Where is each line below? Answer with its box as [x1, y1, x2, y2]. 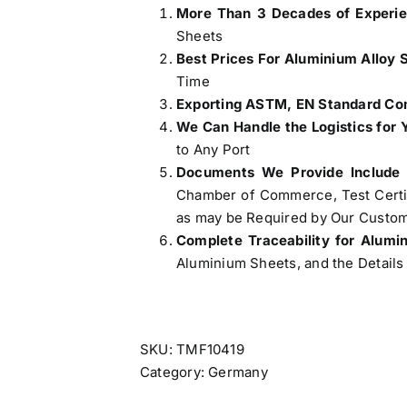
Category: [140, 363, 209, 381]
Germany [208, 363, 268, 381]
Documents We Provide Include [176, 164, 401, 181]
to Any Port [176, 141, 251, 158]
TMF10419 [176, 341, 244, 358]
